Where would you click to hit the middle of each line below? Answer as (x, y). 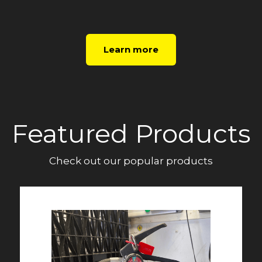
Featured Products (131, 134)
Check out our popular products (131, 161)
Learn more (131, 50)
